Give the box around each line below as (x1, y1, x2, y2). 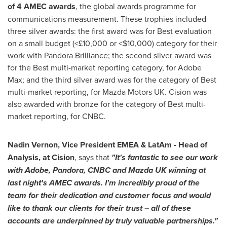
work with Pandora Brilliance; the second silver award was (8, 50, 211, 61)
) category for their (152, 37, 217, 49)
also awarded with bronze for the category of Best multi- (8, 98, 206, 109)
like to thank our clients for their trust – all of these (8, 202, 191, 214)
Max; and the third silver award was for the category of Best (8, 74, 216, 85)
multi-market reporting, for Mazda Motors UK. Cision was (8, 86, 207, 97)
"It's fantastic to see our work (111, 152, 218, 163)
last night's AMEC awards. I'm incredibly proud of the (8, 177, 200, 188)
